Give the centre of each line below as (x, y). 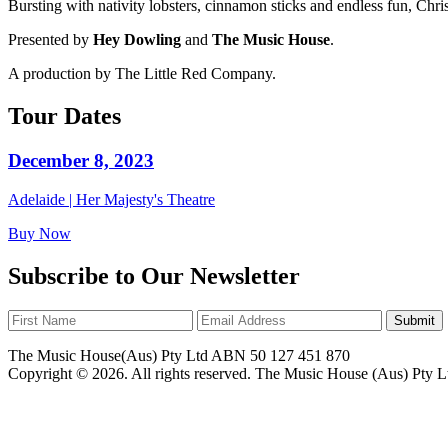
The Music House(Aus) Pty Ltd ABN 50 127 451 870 (179, 355)
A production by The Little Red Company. (142, 74)
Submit (414, 320)
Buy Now (39, 233)
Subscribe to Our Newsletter (154, 275)
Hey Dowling (137, 40)
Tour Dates (64, 116)
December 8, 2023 (81, 161)
